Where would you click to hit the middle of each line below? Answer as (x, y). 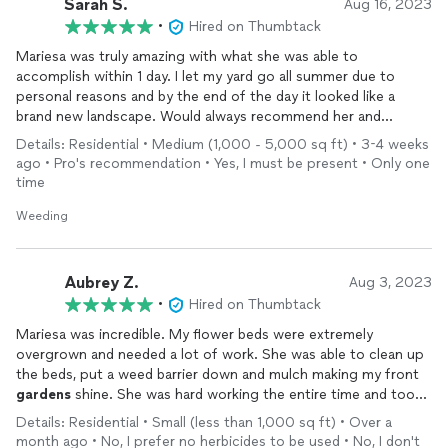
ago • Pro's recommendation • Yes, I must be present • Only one (223, 163)
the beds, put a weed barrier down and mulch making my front (217, 374)
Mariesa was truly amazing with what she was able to (187, 56)
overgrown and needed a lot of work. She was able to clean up (220, 354)
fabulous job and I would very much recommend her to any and (220, 434)
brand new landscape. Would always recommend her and (198, 116)
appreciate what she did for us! (117, 136)
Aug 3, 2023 (390, 282)
